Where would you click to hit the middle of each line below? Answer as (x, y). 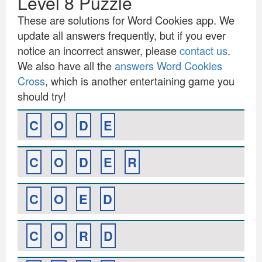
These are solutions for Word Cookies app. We (126, 20)
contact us (204, 50)
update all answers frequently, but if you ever (122, 35)
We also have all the (66, 65)
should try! (42, 96)
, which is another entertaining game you (140, 81)
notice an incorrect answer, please (99, 50)
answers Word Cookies (168, 65)
